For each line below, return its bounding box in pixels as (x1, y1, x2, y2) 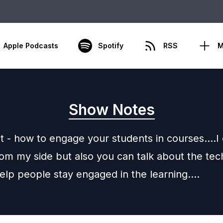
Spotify (98, 41, 123, 50)
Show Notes (68, 101, 155, 118)
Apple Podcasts (3, 41, 58, 50)
